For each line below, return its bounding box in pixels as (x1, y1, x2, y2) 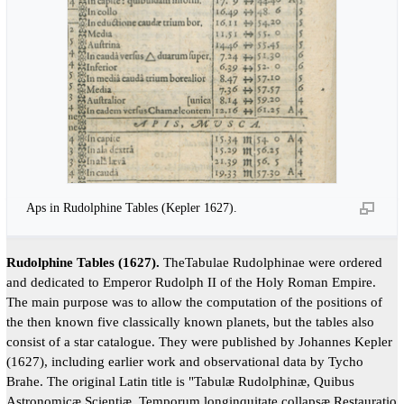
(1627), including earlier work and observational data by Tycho (5, 353, 363, 369)
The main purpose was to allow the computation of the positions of (5, 293, 382, 309)
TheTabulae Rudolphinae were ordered (159, 253, 382, 270)
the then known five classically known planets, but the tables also (5, 313, 374, 329)
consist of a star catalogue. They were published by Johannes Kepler (5, 333, 392, 349)
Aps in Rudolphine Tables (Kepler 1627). (26, 199, 238, 215)
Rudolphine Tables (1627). (5, 253, 160, 270)
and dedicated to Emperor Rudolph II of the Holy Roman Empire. (5, 273, 376, 289)
